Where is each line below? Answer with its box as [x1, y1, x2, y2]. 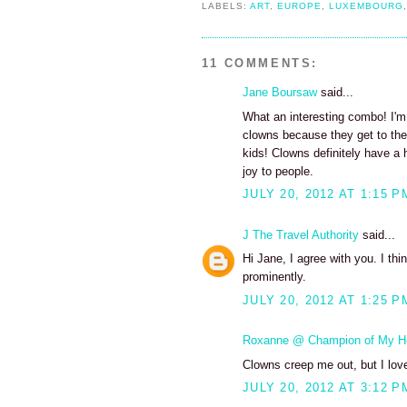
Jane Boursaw [243, 85, 317, 100]
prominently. [243, 270, 306, 284]
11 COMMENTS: [202, 56, 318, 71]
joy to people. [243, 164, 313, 178]
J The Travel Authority [243, 227, 359, 242]
